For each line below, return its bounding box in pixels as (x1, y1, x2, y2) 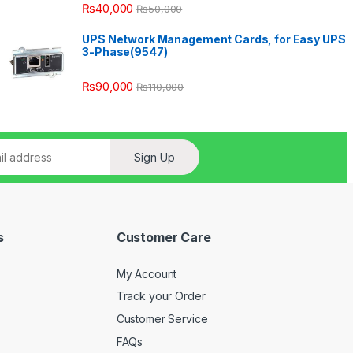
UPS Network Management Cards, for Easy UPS (82, 32, 346, 46)
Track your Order (116, 289, 206, 303)
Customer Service (116, 311, 208, 325)
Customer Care (116, 229, 211, 246)
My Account (116, 266, 177, 281)
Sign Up (134, 150, 176, 165)
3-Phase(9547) (82, 44, 168, 58)
